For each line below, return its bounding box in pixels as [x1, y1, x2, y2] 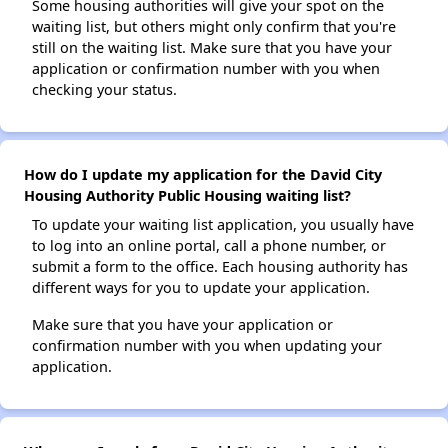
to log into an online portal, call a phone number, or [32, 236, 386, 256]
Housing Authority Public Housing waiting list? [24, 186, 351, 206]
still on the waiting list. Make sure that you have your [32, 38, 392, 58]
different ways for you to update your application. [32, 278, 370, 298]
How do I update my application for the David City [24, 165, 382, 185]
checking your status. [32, 80, 177, 100]
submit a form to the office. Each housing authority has [32, 257, 408, 277]
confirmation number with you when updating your [32, 336, 382, 356]
